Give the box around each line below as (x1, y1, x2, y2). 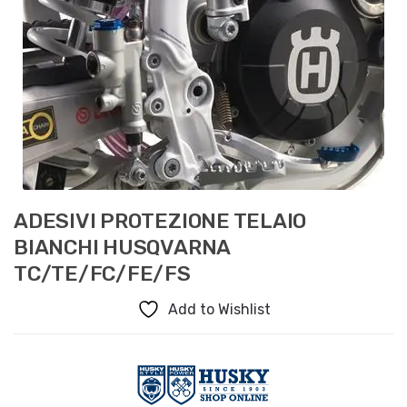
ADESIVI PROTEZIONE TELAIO (14, 207, 307, 233)
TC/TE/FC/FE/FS (14, 260, 191, 286)
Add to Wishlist (167, 301, 271, 319)
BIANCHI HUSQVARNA (14, 233, 231, 260)
